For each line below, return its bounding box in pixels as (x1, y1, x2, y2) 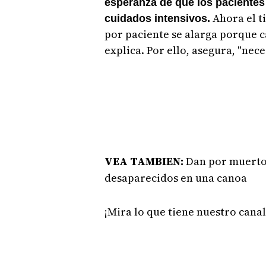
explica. (104, 42, 147, 58)
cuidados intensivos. (104, 12, 210, 24)
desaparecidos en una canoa (104, 170, 249, 185)
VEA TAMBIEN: (104, 153, 186, 169)
